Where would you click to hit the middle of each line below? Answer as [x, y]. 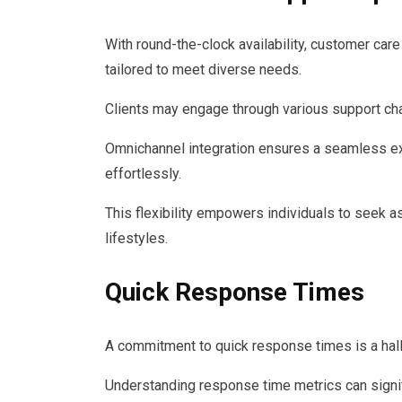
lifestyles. [136, 238]
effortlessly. [143, 173]
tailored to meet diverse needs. [203, 69]
